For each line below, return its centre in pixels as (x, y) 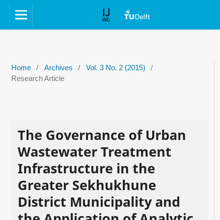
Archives (58, 68)
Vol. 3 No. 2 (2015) (115, 68)
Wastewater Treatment (94, 151)
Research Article (38, 78)
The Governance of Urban (102, 135)
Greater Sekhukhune (87, 185)
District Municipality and (99, 201)
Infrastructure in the (86, 168)
